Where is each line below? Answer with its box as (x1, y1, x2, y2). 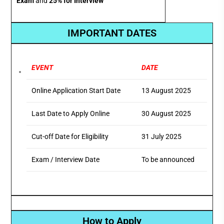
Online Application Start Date (31, 86, 121, 95)
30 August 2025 (141, 109, 191, 118)
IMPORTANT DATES (67, 27, 156, 39)
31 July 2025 (141, 132, 182, 141)
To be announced (141, 155, 195, 164)
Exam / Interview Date (31, 155, 100, 164)
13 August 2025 (141, 86, 191, 95)
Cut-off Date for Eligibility (31, 132, 109, 141)
